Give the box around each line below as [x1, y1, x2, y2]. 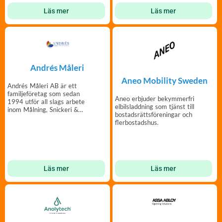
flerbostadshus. [114, 118, 159, 127]
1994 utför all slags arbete [7, 98, 85, 106]
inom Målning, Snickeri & [7, 106, 78, 114]
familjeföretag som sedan [7, 90, 80, 98]
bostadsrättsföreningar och [114, 111, 192, 119]
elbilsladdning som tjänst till [114, 103, 194, 111]
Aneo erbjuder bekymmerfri [114, 95, 194, 103]
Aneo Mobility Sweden [121, 75, 208, 86]
